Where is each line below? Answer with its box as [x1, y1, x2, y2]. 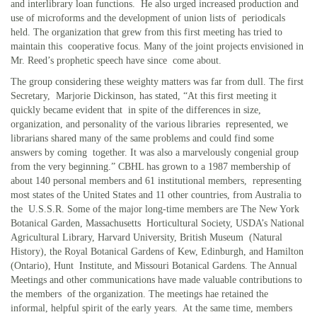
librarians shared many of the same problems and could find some [11, 132, 274, 144]
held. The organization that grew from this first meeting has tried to [11, 26, 282, 38]
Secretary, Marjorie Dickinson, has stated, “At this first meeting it [11, 90, 277, 101]
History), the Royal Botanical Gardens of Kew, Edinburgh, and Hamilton [11, 246, 304, 257]
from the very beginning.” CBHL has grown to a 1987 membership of [11, 161, 291, 172]
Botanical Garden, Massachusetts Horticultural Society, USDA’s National [11, 217, 304, 229]
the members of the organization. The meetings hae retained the [11, 288, 268, 299]
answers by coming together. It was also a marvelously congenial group [11, 146, 299, 158]
